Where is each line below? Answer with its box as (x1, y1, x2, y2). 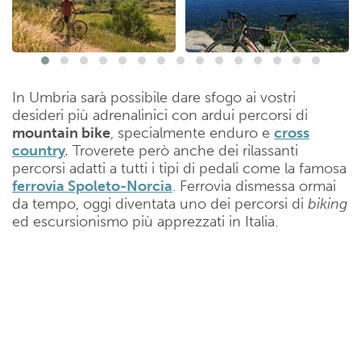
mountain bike (12, 123, 110, 142)
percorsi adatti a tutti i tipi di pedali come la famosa (12, 159, 346, 177)
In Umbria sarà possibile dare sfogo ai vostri (12, 88, 296, 106)
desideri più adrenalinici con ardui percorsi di (12, 106, 308, 124)
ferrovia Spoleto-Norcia (12, 176, 172, 195)
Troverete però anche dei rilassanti (73, 141, 298, 160)
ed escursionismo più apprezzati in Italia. (12, 212, 278, 230)
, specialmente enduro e (110, 123, 274, 142)
